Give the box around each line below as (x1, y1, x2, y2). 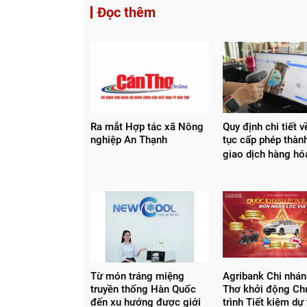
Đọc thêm (97, 3, 156, 21)
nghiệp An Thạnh (90, 133, 167, 146)
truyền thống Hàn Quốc (90, 282, 196, 295)
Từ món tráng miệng (90, 269, 184, 282)
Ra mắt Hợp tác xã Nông (90, 120, 204, 133)
